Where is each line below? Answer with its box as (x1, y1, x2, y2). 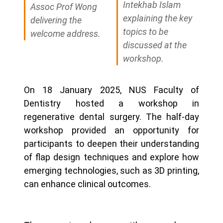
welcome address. (30, 28, 101, 39)
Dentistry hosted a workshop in (24, 98, 199, 109)
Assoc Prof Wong (30, 1, 97, 12)
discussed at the (123, 40, 187, 51)
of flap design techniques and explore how (24, 152, 199, 163)
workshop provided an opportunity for (24, 125, 199, 136)
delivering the (30, 14, 82, 25)
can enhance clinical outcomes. (24, 179, 151, 190)
